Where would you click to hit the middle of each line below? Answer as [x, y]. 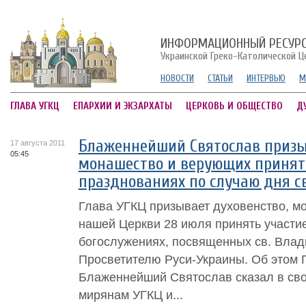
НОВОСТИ [177, 78]
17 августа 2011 [38, 143]
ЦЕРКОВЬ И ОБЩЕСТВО [234, 106]
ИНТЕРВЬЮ [266, 78]
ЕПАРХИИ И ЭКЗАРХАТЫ [123, 106]
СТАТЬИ [220, 78]
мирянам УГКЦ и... [130, 295]
